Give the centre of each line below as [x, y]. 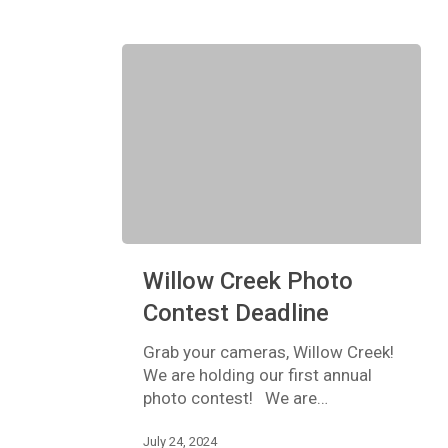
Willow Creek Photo [247, 280]
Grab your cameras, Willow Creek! [268, 351]
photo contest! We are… [235, 397]
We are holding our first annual [257, 374]
